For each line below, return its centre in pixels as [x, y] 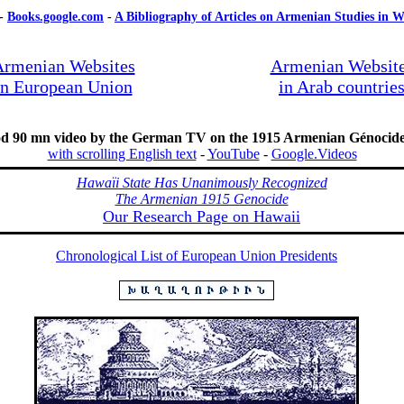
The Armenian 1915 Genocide [202, 199]
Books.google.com [55, 17]
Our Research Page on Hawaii [202, 216]
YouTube [233, 154]
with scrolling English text [122, 154]
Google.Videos [314, 154]
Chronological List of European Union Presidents [197, 256]
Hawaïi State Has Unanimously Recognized [202, 183]
